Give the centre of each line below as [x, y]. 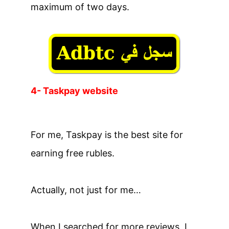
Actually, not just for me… [86, 190]
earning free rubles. [73, 153]
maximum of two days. [80, 7]
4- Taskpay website [74, 90]
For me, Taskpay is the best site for [107, 134]
